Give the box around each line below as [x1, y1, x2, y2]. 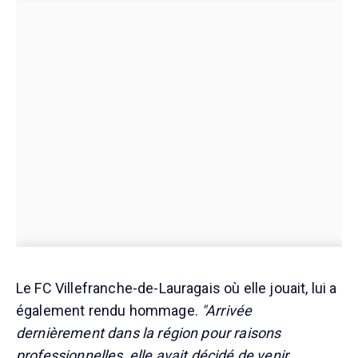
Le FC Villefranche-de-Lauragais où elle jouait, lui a [16, 280, 337, 297]
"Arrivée [201, 302, 253, 320]
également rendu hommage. [16, 302, 202, 320]
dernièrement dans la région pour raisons [16, 324, 281, 342]
